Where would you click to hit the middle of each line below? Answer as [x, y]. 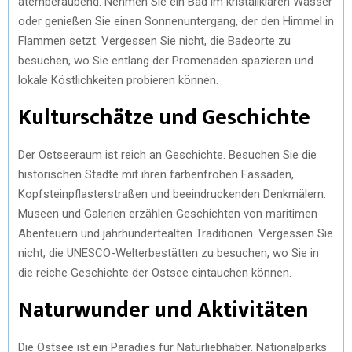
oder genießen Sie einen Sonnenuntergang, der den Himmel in [176, 21]
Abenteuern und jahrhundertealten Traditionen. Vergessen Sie [176, 233]
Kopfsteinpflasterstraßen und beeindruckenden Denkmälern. [172, 194]
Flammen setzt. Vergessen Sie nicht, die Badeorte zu [154, 40]
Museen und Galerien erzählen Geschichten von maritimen [168, 213]
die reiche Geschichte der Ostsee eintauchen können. [155, 272]
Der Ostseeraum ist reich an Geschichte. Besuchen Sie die [167, 154]
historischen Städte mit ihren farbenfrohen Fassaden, [156, 174]
